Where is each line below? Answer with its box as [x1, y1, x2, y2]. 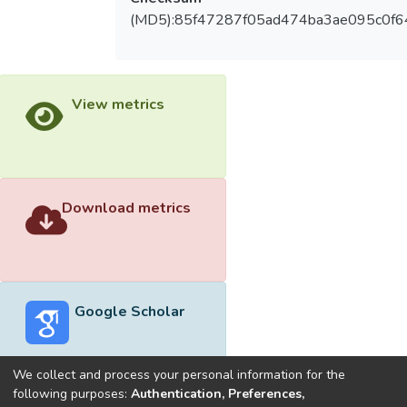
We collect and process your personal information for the [13, 365, 345, 383]
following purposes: [13, 384, 131, 402]
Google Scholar [74, 301, 184, 322]
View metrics [71, 94, 164, 115]
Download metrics [62, 197, 191, 218]
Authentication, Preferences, [131, 384, 304, 402]
